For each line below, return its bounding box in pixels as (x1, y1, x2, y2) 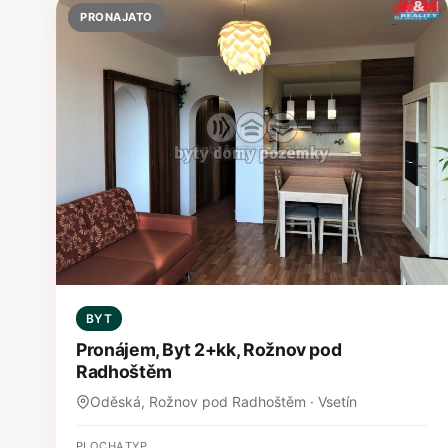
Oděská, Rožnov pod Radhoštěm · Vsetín (90, 392, 357, 410)
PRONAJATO (80, 9, 154, 24)
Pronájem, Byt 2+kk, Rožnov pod (76, 338, 342, 360)
